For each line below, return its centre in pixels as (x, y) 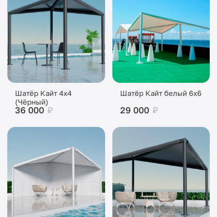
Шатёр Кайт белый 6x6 (161, 93)
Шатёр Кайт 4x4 (43, 93)
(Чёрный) (32, 102)
